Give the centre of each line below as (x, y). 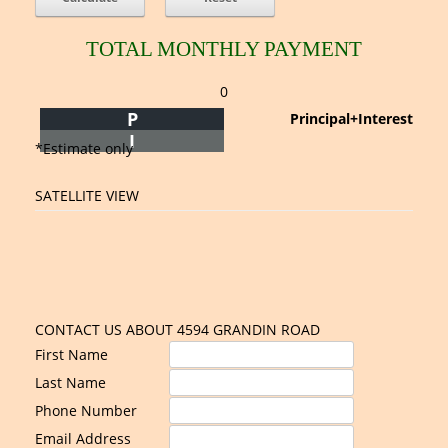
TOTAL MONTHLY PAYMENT (224, 49)
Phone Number (86, 410)
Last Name (70, 382)
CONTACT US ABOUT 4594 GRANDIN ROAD (177, 329)
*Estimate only (84, 148)
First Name (71, 354)
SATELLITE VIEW (87, 195)
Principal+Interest (351, 118)
